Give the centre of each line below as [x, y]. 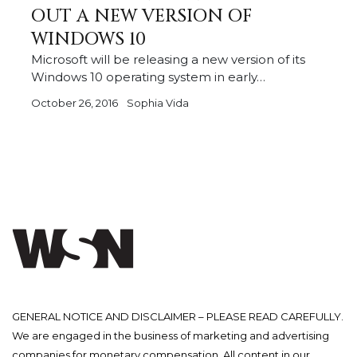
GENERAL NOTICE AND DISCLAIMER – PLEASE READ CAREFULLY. [178, 317]
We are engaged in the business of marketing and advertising [171, 336]
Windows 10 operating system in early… [148, 77]
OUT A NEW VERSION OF [141, 17]
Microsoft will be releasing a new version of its [168, 60]
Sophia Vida [158, 103]
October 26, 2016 [76, 103]
